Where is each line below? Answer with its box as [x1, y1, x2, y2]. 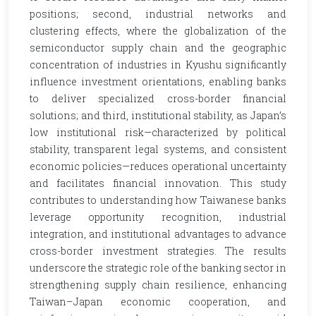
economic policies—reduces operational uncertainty [30, 159, 286, 173]
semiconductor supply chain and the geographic [30, 41, 286, 54]
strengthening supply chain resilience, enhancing [30, 278, 286, 291]
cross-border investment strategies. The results [30, 244, 286, 257]
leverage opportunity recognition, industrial [30, 210, 286, 224]
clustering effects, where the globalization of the [30, 24, 286, 37]
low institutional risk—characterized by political [30, 126, 286, 139]
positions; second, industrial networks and [30, 7, 286, 20]
